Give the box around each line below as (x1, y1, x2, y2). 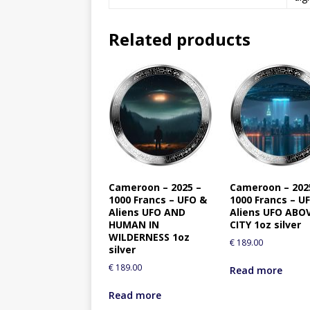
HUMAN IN (109, 218, 159, 232)
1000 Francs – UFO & (109, 193, 207, 207)
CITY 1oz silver (230, 218, 302, 232)
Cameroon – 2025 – (109, 181, 201, 194)
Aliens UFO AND (109, 206, 185, 219)
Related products (109, 27, 250, 51)
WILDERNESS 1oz (109, 230, 190, 244)
